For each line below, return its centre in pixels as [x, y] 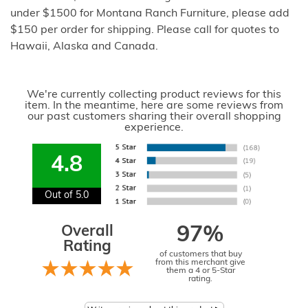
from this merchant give [200, 262]
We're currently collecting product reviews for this [154, 95]
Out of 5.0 [67, 195]
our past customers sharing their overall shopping [154, 117]
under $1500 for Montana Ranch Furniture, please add [150, 13]
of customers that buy [200, 254]
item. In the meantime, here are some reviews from [154, 106]
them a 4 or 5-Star [200, 271]
